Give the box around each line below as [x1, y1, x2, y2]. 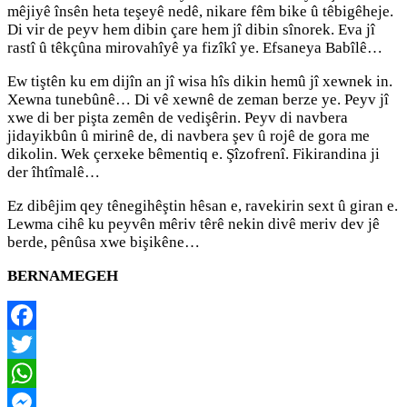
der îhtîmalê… [7, 163, 100, 181]
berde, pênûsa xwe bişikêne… [7, 233, 200, 251]
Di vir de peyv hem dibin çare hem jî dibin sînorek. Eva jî [7, 20, 375, 38]
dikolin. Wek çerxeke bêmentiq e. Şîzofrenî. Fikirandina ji [7, 144, 380, 163]
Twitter [7, 363, 53, 382]
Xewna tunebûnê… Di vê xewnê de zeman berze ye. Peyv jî [7, 90, 389, 108]
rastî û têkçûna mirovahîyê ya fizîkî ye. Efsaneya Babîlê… [7, 38, 382, 56]
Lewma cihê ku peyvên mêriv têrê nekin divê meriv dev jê [7, 214, 380, 233]
